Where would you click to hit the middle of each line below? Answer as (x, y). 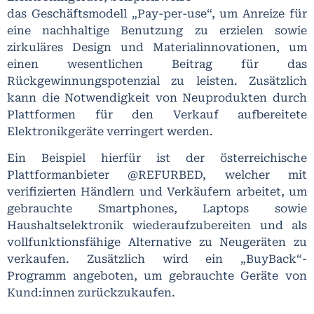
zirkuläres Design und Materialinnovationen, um (157, 47)
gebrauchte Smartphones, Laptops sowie (157, 208)
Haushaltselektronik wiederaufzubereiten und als (157, 225)
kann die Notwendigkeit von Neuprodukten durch (157, 97)
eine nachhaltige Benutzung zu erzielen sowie (157, 30)
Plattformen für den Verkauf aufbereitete (157, 114)
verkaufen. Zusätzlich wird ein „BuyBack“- (157, 259)
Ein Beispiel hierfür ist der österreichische (157, 158)
